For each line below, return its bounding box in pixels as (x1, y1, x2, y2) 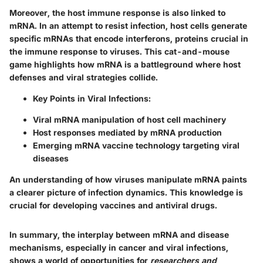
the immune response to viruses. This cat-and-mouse (9, 46, 230, 56)
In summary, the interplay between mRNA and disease (9, 229, 229, 240)
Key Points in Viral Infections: (33, 93, 151, 103)
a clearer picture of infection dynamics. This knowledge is (9, 187, 243, 197)
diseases (33, 153, 69, 163)
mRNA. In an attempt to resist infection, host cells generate (9, 20, 247, 31)
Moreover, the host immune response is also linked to (9, 7, 225, 18)
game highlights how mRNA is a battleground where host (9, 59, 241, 69)
